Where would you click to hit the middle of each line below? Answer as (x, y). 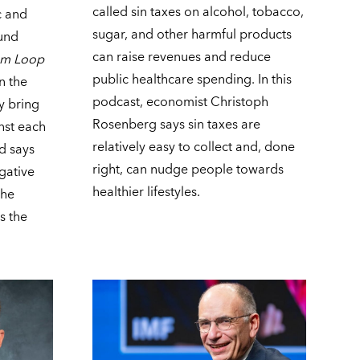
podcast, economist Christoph (180, 102)
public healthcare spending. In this (192, 80)
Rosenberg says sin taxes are (176, 125)
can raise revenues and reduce (181, 57)
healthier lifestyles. (146, 192)
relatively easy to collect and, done (193, 147)
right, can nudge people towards (188, 170)
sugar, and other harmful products (192, 35)
